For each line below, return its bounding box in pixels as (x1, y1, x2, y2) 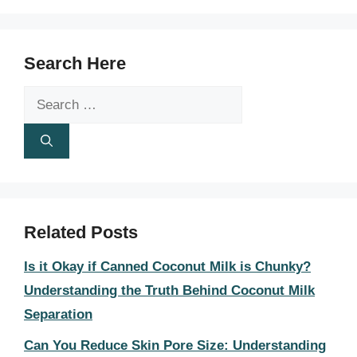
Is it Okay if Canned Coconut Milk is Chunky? (24, 259, 311, 274)
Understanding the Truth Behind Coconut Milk (24, 283, 315, 298)
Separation (24, 307, 92, 322)
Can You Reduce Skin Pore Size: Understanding (24, 337, 326, 353)
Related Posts (24, 222, 138, 242)
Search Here (24, 53, 126, 73)
